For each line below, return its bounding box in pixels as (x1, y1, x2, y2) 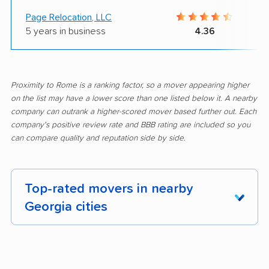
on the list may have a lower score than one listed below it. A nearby (11, 94, 257, 103)
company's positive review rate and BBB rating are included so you (11, 120, 250, 129)
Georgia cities (25, 199, 107, 214)
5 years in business (26, 26, 106, 36)
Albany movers (139, 237, 210, 248)
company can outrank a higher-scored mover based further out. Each (11, 107, 256, 116)
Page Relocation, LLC (26, 12, 112, 22)
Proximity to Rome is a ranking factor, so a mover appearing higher (11, 80, 249, 89)
